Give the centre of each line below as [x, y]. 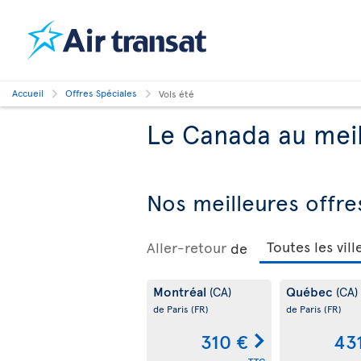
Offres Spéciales [101, 93]
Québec [311, 291]
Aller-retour [187, 247]
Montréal [181, 291]
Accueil [28, 93]
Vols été [176, 93]
